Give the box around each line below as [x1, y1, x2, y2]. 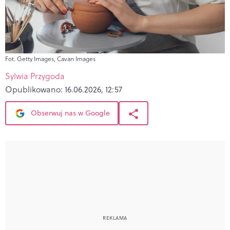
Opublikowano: [5, 83, 65, 95]
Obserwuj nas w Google [29, 107, 110, 118]
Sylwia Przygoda [5, 70, 65, 82]
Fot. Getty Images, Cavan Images [5, 54, 95, 63]
